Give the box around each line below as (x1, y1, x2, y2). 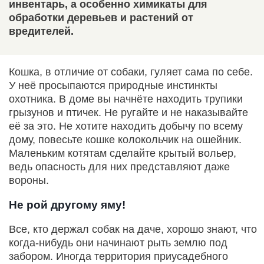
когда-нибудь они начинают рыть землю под (9, 237, 227, 249)
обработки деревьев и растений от (9, 12, 193, 24)
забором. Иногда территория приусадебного (9, 250, 228, 263)
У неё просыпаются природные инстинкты (9, 80, 217, 92)
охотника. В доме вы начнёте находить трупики (9, 93, 243, 105)
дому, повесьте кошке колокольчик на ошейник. (9, 134, 242, 146)
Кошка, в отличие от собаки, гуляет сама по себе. (9, 66, 253, 78)
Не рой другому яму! (9, 199, 126, 212)
